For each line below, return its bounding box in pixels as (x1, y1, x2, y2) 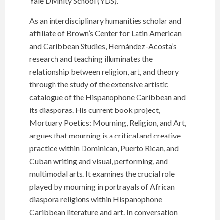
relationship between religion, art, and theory (29, 67, 179, 77)
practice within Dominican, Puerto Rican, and (29, 143, 179, 153)
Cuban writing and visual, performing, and (29, 156, 168, 166)
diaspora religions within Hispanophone (29, 194, 162, 204)
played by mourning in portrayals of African (29, 182, 175, 192)
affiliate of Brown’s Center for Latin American (29, 28, 182, 38)
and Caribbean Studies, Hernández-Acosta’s (29, 41, 177, 51)
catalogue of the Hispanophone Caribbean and (29, 92, 186, 102)
